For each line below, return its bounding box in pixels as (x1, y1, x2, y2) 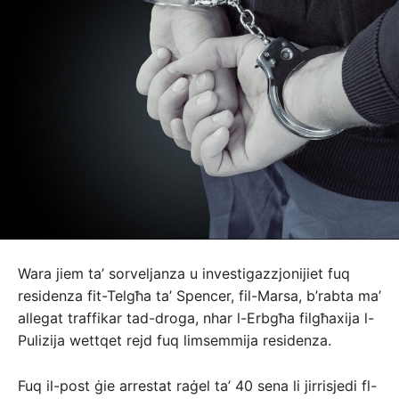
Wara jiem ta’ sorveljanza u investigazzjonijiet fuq (18, 264, 350, 282)
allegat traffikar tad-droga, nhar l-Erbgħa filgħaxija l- (18, 308, 374, 327)
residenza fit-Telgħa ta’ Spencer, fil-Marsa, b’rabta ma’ (18, 286, 381, 305)
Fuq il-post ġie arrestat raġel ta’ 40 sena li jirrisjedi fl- (18, 376, 377, 395)
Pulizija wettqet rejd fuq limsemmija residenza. (18, 330, 331, 349)
